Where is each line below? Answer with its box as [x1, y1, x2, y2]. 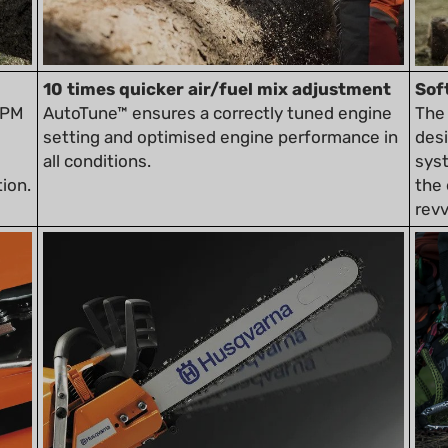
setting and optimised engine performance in [43, 98, 398, 119]
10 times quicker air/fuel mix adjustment [43, 50, 391, 71]
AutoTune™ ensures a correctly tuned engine [43, 74, 392, 95]
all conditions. [43, 122, 151, 143]
